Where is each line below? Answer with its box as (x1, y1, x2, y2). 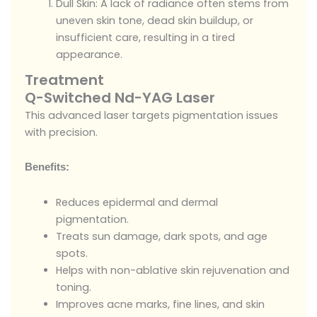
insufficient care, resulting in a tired (55, 30, 235, 45)
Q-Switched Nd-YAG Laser (25, 87, 215, 108)
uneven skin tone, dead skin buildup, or (55, 13, 253, 28)
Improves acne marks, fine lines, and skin (55, 296, 265, 311)
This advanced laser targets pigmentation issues (25, 108, 278, 122)
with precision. (25, 125, 104, 139)
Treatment (25, 69, 104, 90)
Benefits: (25, 161, 69, 173)
